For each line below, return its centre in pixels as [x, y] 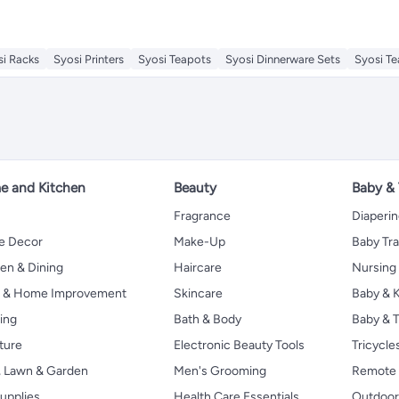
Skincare [198, 294]
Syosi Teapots [175, 60]
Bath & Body [208, 320]
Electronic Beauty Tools [239, 346]
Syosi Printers [89, 60]
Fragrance [202, 216]
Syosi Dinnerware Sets [283, 60]
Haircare [198, 268]
